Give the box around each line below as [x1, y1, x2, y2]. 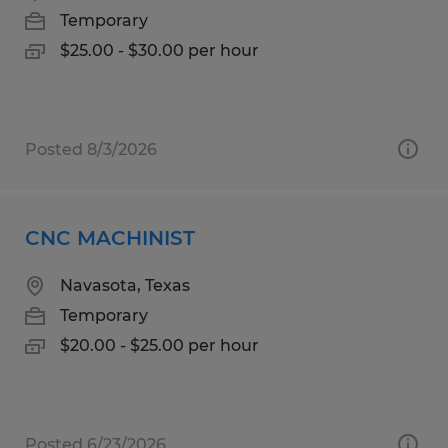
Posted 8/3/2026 [25, 139, 157, 159]
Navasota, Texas [60, 275, 190, 295]
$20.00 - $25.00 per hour [60, 335, 259, 355]
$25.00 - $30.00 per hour [60, 40, 259, 60]
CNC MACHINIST [25, 225, 195, 250]
